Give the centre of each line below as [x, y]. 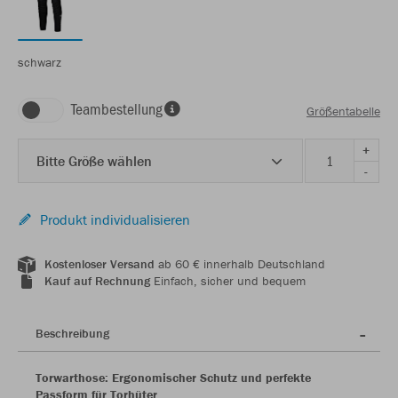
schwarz [40, 62]
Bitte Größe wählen [94, 161]
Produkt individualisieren [115, 219]
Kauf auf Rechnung [97, 281]
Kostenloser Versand [99, 264]
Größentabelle [343, 111]
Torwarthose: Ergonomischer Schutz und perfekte [173, 378]
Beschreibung [72, 333]
